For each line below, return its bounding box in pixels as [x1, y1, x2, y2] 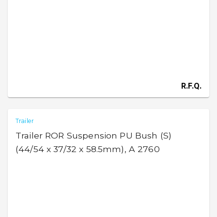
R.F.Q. [181, 81, 201, 91]
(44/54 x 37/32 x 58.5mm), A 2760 [15, 144, 160, 154]
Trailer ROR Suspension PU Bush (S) [15, 130, 172, 140]
